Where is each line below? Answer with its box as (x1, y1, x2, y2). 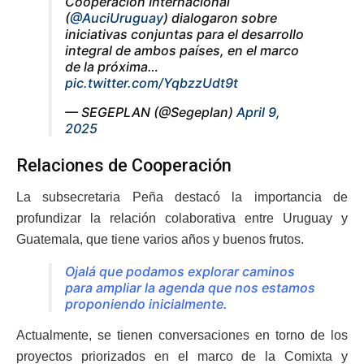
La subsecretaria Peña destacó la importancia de (16, 190, 348, 205)
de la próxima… (65, 58, 158, 75)
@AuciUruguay (70, 9, 163, 26)
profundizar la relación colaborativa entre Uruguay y (16, 211, 348, 226)
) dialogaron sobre (163, 9, 277, 26)
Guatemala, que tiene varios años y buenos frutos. (16, 232, 304, 247)
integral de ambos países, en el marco (65, 41, 299, 58)
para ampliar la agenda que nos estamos (65, 279, 315, 297)
